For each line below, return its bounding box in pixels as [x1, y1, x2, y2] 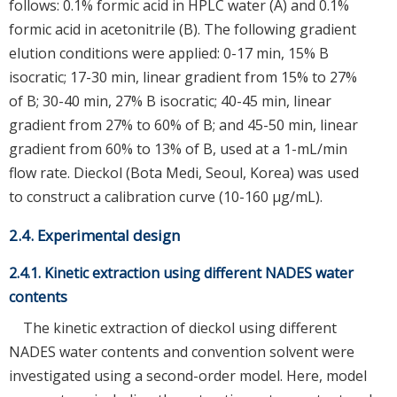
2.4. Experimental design [9, 224, 180, 245]
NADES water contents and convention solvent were [9, 341, 354, 362]
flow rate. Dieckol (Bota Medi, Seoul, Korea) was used [9, 162, 359, 183]
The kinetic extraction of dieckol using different [23, 317, 337, 338]
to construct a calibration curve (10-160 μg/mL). [9, 186, 323, 206]
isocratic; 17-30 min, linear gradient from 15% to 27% [9, 66, 357, 87]
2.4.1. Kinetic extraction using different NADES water [9, 262, 354, 283]
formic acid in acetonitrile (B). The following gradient [9, 19, 356, 39]
